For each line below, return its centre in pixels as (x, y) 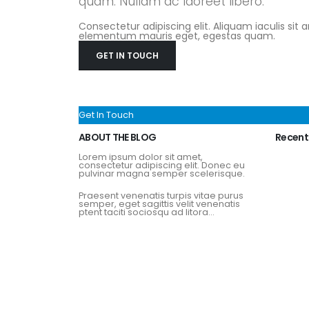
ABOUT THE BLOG (118, 137)
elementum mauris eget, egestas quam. (177, 36)
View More (102, 226)
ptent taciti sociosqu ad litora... (147, 212)
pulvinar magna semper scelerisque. (162, 173)
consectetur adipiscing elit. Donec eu (162, 165)
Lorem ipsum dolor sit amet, (141, 157)
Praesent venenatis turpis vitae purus (161, 196)
